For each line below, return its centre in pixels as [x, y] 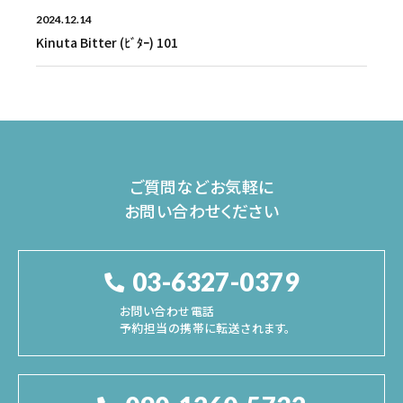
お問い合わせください [201, 210]
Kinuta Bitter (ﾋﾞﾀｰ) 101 [107, 42]
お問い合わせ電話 [167, 311]
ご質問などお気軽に [201, 186]
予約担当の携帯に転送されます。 [206, 328]
